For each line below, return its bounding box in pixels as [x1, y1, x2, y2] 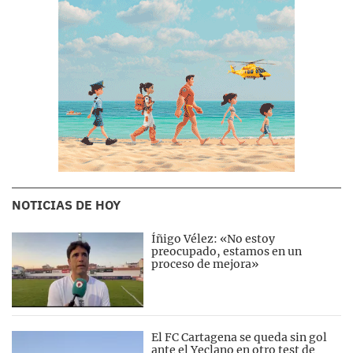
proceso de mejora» [151, 257, 259, 271]
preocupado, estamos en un [151, 244, 303, 258]
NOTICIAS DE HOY [12, 197, 121, 213]
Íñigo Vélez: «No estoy [151, 232, 276, 246]
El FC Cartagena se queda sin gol [151, 330, 328, 345]
